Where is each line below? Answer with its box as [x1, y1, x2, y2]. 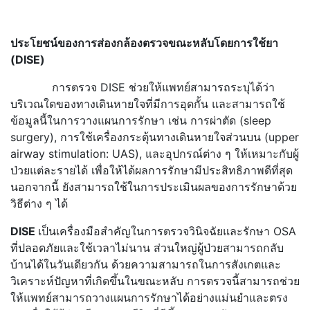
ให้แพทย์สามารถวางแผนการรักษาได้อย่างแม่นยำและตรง [10, 290, 288, 304]
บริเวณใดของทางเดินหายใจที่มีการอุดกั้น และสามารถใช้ [10, 96, 285, 111]
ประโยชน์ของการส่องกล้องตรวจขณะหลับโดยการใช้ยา [10, 35, 278, 50]
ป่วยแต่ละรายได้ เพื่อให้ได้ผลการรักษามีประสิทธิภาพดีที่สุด [10, 163, 293, 177]
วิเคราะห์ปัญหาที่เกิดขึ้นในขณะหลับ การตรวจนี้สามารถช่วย [10, 273, 300, 288]
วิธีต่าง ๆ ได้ [10, 196, 68, 210]
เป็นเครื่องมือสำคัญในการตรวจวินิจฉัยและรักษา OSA [38, 224, 296, 238]
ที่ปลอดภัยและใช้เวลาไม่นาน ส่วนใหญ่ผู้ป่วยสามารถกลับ [10, 240, 284, 255]
